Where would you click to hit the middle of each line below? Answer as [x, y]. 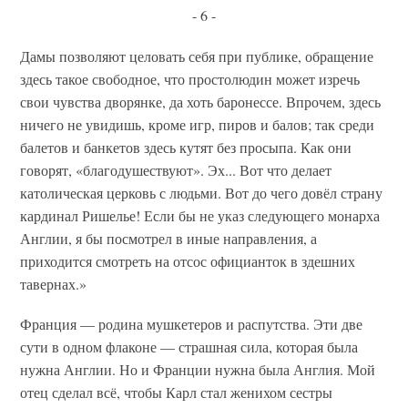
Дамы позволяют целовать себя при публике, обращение [197, 56]
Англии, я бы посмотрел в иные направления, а [169, 238]
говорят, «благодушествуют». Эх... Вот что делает [176, 169]
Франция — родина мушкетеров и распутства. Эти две [192, 323]
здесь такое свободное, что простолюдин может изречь [190, 78]
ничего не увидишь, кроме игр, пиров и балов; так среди [198, 124]
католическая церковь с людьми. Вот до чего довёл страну [202, 192]
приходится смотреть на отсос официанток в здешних [188, 260]
